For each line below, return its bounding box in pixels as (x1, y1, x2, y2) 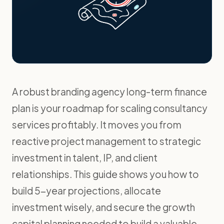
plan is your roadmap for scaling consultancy (12, 102, 207, 114)
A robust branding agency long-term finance (12, 85, 207, 97)
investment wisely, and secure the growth (12, 201, 195, 213)
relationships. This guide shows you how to (12, 168, 199, 180)
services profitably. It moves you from (12, 118, 181, 130)
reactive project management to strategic (12, 135, 201, 147)
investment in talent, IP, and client (12, 151, 157, 163)
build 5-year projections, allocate (12, 184, 161, 196)
